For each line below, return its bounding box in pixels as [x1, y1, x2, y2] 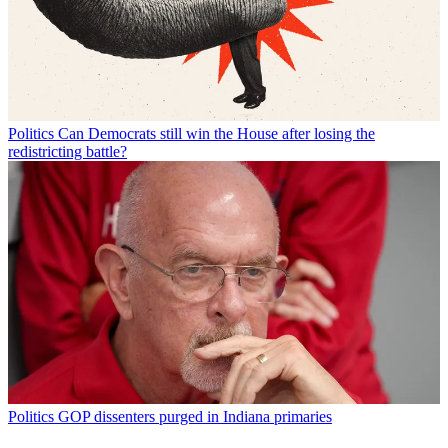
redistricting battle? [8, 143, 127, 161]
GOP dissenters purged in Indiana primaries [58, 408, 332, 426]
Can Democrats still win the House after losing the [58, 125, 375, 143]
